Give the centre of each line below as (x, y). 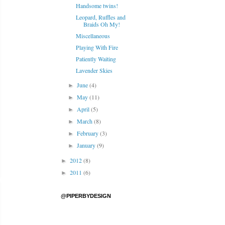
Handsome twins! (97, 6)
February (89, 133)
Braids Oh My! (101, 24)
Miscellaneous (93, 36)
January (87, 145)
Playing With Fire (97, 47)
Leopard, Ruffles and (100, 17)
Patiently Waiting (96, 59)
